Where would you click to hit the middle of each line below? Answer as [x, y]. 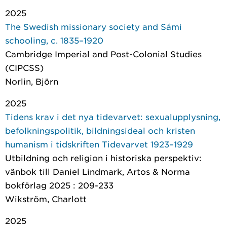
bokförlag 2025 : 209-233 [59, 185]
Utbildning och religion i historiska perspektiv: [103, 158]
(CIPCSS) [24, 67]
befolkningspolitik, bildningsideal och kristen [100, 130]
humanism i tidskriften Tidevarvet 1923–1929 [99, 144]
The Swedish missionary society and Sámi [93, 26]
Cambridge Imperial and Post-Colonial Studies [103, 54]
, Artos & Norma [156, 171]
